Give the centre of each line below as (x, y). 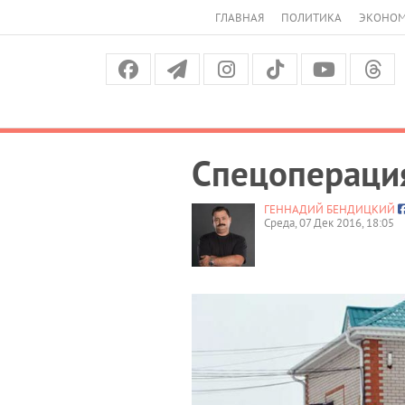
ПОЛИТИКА (311, 18)
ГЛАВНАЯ (240, 18)
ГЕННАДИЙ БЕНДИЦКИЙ (330, 209)
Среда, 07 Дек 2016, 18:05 (329, 222)
